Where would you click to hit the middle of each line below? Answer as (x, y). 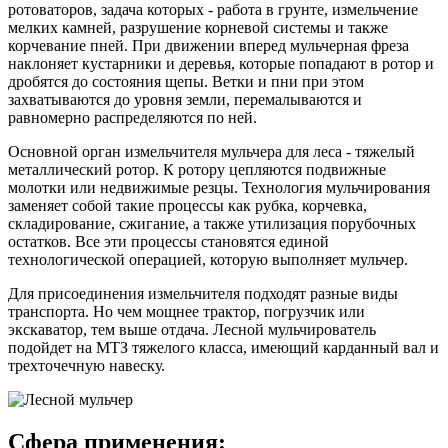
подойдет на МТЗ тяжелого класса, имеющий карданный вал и (223, 347)
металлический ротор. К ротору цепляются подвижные (197, 169)
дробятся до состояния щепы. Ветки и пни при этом (186, 81)
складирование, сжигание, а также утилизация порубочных (212, 223)
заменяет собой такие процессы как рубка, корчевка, (187, 205)
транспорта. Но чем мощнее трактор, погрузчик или (186, 311)
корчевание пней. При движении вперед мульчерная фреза (208, 45)
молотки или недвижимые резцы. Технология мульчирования (219, 187)
